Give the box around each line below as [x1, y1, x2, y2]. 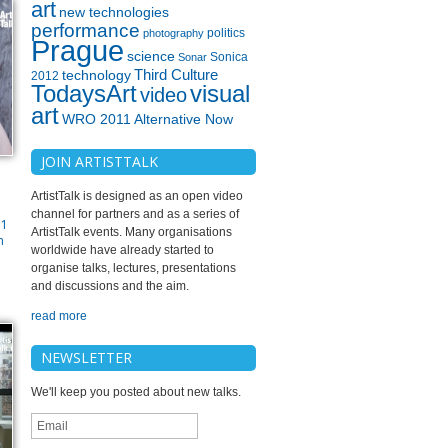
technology [62, 67, 131, 83]
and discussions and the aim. [31, 279, 189, 293]
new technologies [59, 4, 169, 20]
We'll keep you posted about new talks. [31, 385, 241, 399]
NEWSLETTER [41, 348, 132, 367]
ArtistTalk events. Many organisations [31, 225, 232, 239]
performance [31, 20, 140, 41]
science [127, 48, 175, 64]
